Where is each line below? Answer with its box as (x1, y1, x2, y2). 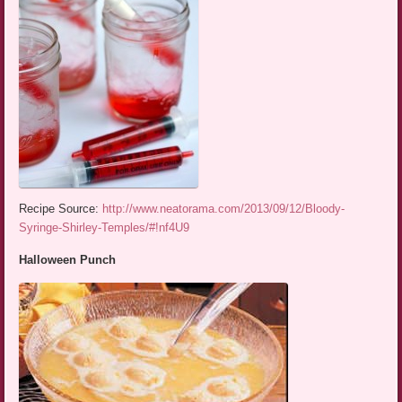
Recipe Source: (19, 201, 103, 215)
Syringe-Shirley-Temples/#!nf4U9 (19, 220, 190, 234)
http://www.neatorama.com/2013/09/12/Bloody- (102, 201, 345, 215)
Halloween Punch (19, 252, 117, 267)
